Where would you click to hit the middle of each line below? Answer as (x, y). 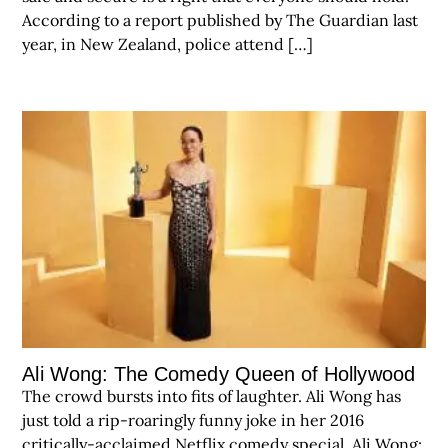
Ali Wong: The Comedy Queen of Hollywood (218, 374)
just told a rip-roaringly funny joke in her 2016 (193, 420)
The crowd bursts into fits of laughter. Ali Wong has (212, 396)
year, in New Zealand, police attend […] (168, 43)
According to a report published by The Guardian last (220, 19)
